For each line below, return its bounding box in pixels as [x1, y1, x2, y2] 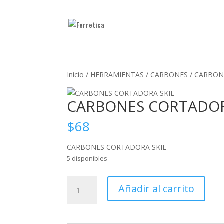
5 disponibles [67, 154, 108, 163]
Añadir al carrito [118, 182, 194, 195]
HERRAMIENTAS [90, 70, 144, 79]
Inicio [67, 70, 84, 79]
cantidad [66, 211, 94, 221]
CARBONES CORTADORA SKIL [67, 142, 167, 152]
